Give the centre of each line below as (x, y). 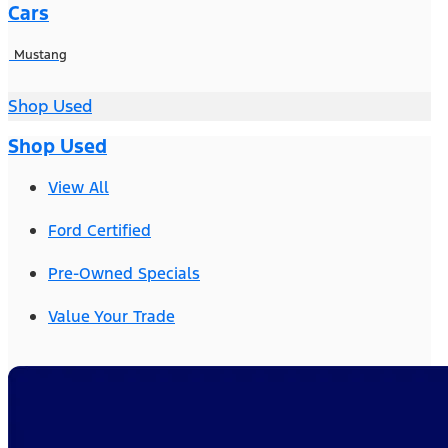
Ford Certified (99, 231)
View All (78, 188)
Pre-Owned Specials (124, 274)
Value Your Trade (111, 317)
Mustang (40, 55)
